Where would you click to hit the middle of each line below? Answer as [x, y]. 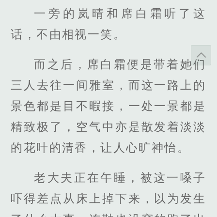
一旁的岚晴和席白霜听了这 [120, 13]
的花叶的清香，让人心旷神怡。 [100, 147]
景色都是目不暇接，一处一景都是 [108, 106]
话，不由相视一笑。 [68, 34]
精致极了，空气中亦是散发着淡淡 [108, 126]
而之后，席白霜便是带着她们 [120, 64]
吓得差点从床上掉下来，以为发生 [108, 199]
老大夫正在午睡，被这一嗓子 [120, 178]
